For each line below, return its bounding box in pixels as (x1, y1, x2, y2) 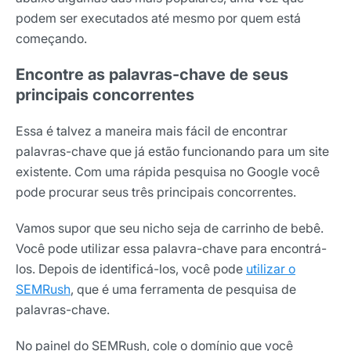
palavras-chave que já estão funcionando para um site (16, 143, 329, 159)
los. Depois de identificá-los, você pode (16, 260, 246, 277)
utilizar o (246, 260, 295, 277)
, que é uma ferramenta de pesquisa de (71, 280, 296, 297)
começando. (16, 30, 87, 46)
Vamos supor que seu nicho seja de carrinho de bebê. (16, 219, 324, 236)
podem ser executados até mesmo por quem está (16, 9, 301, 26)
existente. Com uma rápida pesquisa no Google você (16, 163, 320, 179)
